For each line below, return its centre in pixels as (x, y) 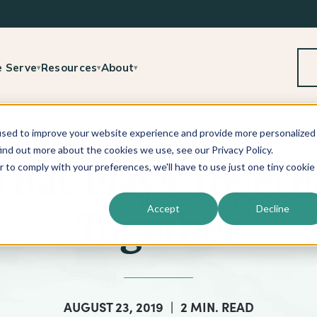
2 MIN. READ (217, 306)
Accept (163, 209)
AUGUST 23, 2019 (113, 306)
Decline (272, 209)
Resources (69, 67)
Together (158, 232)
